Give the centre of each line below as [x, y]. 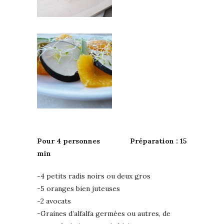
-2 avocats [54, 201]
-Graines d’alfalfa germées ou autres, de [104, 213]
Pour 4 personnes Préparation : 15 [112, 141]
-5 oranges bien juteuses [78, 188]
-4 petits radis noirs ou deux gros [94, 176]
